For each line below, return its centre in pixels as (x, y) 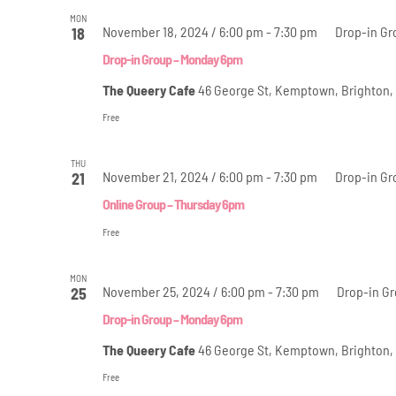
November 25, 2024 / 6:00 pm (183, 291)
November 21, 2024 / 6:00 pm (183, 176)
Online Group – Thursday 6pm (173, 203)
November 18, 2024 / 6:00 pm (183, 31)
